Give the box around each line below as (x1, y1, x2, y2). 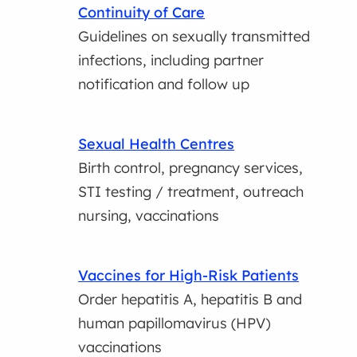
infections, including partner (78, 50, 265, 69)
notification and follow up (78, 74, 250, 93)
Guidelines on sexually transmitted (78, 26, 311, 45)
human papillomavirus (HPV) (78, 313, 272, 332)
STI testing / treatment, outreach (78, 182, 304, 201)
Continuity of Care (78, 2, 206, 22)
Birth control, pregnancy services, (78, 158, 304, 177)
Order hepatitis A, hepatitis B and (78, 289, 303, 308)
